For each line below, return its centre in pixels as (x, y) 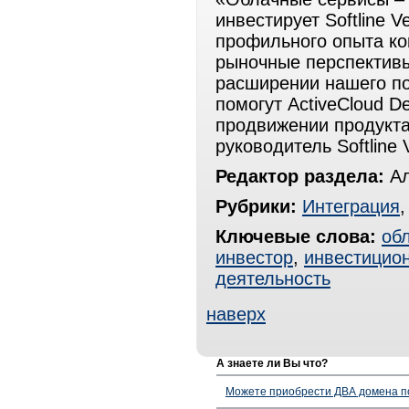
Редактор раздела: (300, 176)
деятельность (273, 278)
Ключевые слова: (296, 236)
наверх (236, 314)
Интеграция (351, 206)
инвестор (254, 257)
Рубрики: (256, 206)
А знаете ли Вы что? (272, 363)
